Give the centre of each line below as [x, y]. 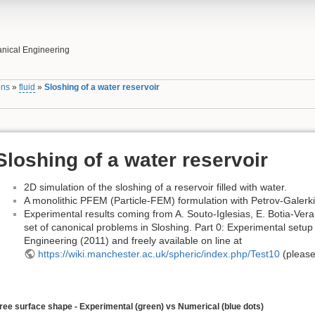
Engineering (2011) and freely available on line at [133, 240]
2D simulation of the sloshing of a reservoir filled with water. [155, 187]
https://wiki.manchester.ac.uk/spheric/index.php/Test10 [159, 253]
